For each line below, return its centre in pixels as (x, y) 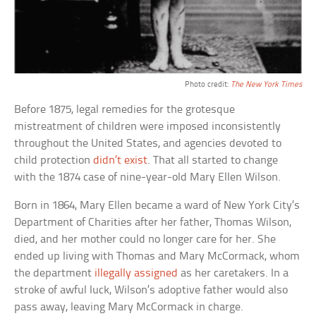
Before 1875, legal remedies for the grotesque (125, 110)
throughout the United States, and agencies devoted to (148, 144)
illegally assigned (136, 274)
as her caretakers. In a (233, 274)
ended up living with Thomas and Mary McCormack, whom (157, 257)
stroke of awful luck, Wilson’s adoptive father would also (151, 291)
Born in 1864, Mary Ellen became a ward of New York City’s (157, 206)
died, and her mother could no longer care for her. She (145, 240)
